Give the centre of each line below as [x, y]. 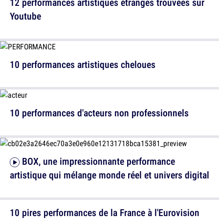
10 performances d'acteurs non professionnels [99, 113]
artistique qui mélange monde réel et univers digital [109, 175]
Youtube [25, 16]
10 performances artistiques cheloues [83, 64]
